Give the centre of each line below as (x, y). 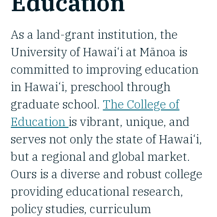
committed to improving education (105, 69)
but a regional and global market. (101, 156)
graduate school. (57, 104)
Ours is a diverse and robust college (107, 174)
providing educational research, (97, 191)
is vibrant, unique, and (129, 121)
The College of (141, 104)
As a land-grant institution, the (94, 34)
